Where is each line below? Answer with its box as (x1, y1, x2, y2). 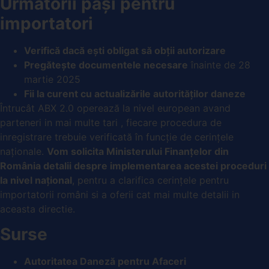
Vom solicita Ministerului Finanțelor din (47, 145, 229, 157)
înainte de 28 (188, 58, 250, 71)
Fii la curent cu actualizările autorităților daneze (24, 87, 246, 100)
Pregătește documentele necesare (24, 58, 188, 71)
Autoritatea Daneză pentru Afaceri (24, 255, 186, 267)
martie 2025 (24, 73, 80, 85)
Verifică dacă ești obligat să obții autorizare (24, 44, 226, 56)
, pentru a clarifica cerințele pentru (72, 174, 229, 186)
